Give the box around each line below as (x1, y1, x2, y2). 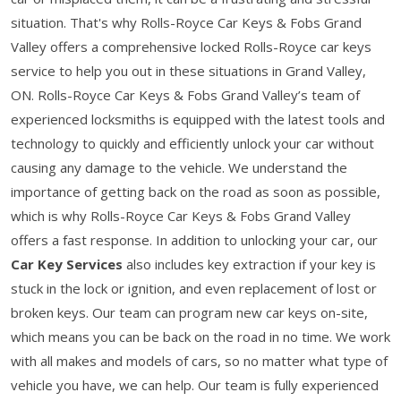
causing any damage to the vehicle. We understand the (11, 158, 347, 176)
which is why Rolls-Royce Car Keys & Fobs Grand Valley (11, 206, 351, 225)
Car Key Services (11, 254, 123, 273)
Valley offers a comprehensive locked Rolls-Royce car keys (11, 37, 371, 55)
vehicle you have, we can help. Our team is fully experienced (11, 375, 379, 394)
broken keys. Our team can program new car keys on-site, (11, 303, 368, 321)
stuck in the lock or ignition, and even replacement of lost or (11, 278, 377, 297)
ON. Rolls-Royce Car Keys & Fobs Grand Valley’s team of (11, 85, 360, 104)
